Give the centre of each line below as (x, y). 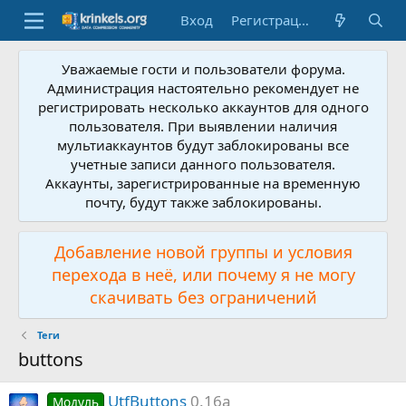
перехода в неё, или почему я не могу (203, 275)
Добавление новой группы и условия (203, 252)
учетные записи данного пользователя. (203, 164)
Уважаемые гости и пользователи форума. (203, 69)
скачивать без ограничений (203, 297)
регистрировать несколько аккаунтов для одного (203, 107)
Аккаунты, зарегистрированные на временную (203, 183)
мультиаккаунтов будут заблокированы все (203, 145)
